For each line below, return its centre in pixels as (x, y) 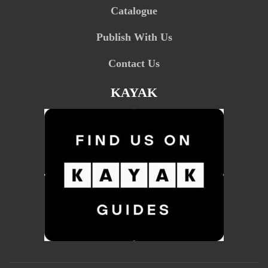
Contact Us (134, 64)
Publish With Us (134, 37)
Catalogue (134, 11)
